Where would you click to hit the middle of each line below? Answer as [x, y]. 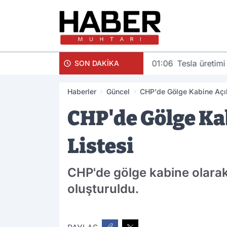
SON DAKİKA [97, 63]
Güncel [118, 91]
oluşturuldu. [103, 188]
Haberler [82, 91]
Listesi [101, 146]
